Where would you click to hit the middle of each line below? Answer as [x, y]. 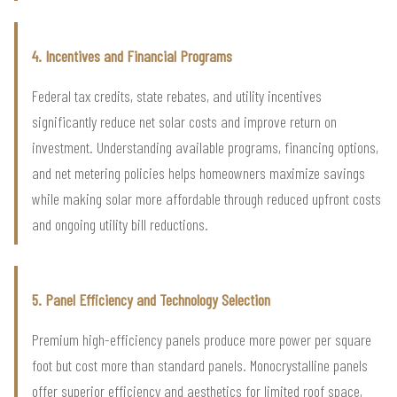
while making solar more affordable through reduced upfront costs [206, 198]
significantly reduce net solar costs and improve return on [184, 121]
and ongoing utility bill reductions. [120, 224]
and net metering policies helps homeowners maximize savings [198, 172]
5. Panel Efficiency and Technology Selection [151, 299]
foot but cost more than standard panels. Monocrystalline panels [200, 365]
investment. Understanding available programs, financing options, [205, 147]
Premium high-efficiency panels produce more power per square [202, 339]
